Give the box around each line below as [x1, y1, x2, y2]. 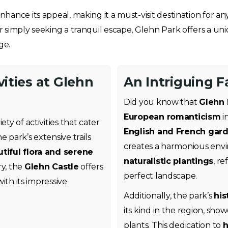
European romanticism [124, 112, 221, 122]
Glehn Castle [24, 162, 79, 172]
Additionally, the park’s [124, 191, 214, 201]
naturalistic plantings [124, 156, 214, 166]
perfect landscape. [124, 171, 197, 181]
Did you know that [124, 97, 199, 107]
